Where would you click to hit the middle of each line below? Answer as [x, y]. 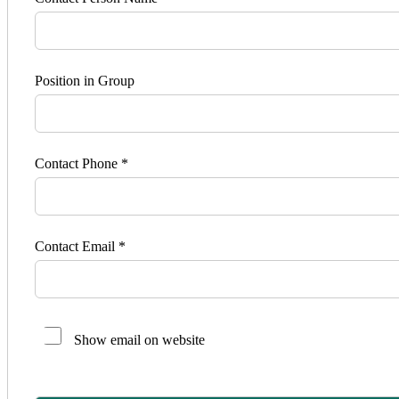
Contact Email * [80, 247]
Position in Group [85, 81]
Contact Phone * [81, 164]
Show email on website [139, 340]
